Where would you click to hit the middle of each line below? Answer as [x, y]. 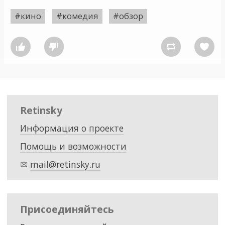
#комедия [77, 16]
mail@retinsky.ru [65, 164]
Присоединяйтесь [67, 209]
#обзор [128, 16]
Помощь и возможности [73, 146]
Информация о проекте [72, 128]
